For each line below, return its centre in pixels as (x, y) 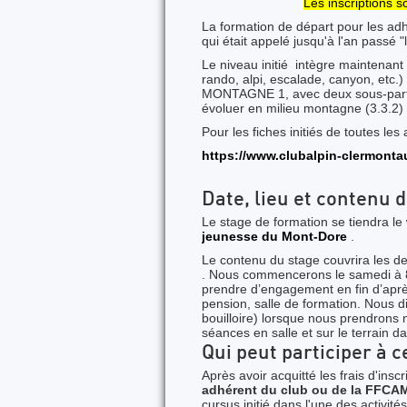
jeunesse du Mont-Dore (274, 236)
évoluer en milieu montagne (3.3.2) (303, 108)
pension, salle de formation (279, 303)
